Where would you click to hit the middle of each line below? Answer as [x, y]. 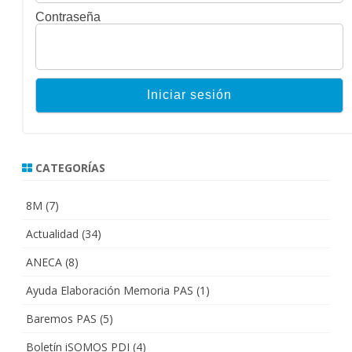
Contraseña [68, 16]
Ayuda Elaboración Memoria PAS [110, 290]
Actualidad [52, 233]
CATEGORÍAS [69, 167]
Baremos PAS [61, 318]
